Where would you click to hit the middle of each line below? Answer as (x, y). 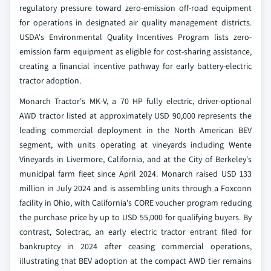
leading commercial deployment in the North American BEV (135, 130)
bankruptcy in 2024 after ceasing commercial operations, (135, 246)
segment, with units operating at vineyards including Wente (135, 145)
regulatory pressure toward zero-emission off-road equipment (135, 8)
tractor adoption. (50, 80)
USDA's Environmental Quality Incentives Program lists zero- (135, 37)
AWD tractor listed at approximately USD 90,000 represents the (135, 116)
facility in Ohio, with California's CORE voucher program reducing (135, 203)
